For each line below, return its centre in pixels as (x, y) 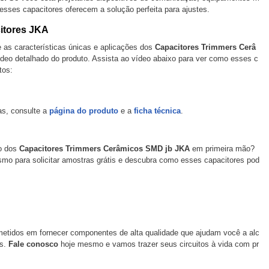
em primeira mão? (222, 149)
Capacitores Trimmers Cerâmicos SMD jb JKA (104, 149)
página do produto (83, 111)
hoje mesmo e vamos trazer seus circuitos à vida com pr (158, 244)
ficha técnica (157, 111)
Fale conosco (33, 244)
